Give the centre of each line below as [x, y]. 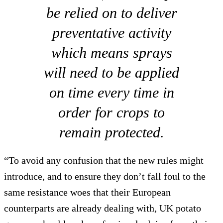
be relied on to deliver [111, 13]
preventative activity [111, 33]
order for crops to [111, 112]
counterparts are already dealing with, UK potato [103, 208]
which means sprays [111, 53]
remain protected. [111, 132]
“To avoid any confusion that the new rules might [104, 161]
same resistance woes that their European [87, 192]
